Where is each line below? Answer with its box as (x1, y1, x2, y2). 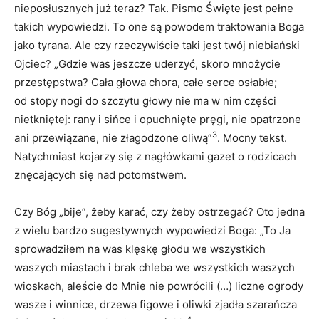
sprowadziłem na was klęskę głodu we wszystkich (14, 241, 266, 256)
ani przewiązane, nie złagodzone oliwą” (14, 130, 212, 145)
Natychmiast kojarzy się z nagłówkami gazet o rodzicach (14, 149, 296, 163)
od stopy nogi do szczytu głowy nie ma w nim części (14, 93, 276, 108)
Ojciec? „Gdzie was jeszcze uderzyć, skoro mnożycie (14, 56, 281, 70)
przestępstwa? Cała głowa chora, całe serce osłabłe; (14, 75, 277, 89)
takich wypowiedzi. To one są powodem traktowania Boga (14, 19, 304, 33)
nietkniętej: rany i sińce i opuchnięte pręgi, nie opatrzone (14, 112, 301, 126)
